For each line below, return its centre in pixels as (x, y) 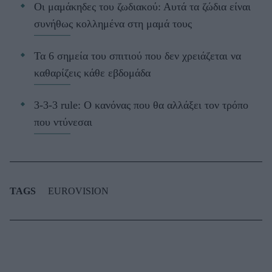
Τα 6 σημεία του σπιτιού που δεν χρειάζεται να (138, 56)
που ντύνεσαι (63, 122)
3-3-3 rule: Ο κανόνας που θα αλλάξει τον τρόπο (141, 105)
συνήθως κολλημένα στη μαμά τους (113, 24)
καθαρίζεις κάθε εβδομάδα (92, 73)
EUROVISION (78, 191)
